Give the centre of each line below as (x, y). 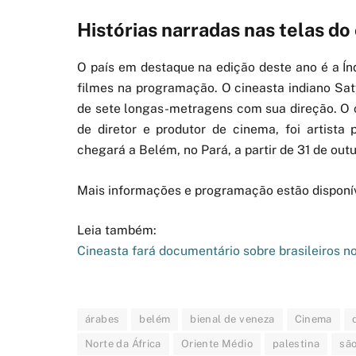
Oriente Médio (217, 344)
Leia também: (117, 230)
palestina (296, 344)
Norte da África (123, 344)
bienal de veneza (232, 319)
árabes (103, 319)
